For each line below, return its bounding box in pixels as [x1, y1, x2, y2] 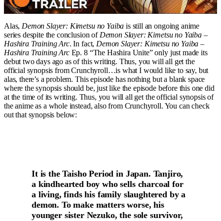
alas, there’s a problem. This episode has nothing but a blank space [4, 74, 205, 83]
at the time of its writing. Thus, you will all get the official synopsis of [4, 92, 214, 101]
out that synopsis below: [4, 110, 77, 119]
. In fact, [69, 39, 97, 48]
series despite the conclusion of [4, 30, 100, 39]
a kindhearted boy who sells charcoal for [32, 179, 184, 189]
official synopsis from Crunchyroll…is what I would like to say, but [4, 66, 209, 74]
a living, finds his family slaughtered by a [32, 189, 186, 199]
